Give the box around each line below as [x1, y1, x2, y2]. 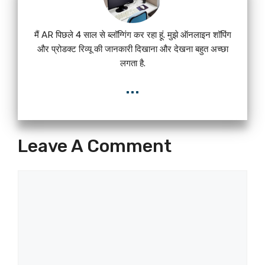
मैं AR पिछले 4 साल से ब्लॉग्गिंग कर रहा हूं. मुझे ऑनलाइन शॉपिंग [34, 29, 231, 40]
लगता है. [119, 57, 146, 69]
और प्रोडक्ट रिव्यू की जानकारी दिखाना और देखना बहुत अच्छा [37, 43, 228, 54]
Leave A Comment [18, 135, 172, 157]
